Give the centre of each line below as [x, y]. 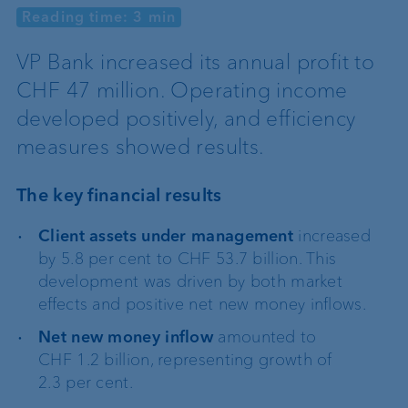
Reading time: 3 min [99, 16]
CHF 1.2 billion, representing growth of [185, 360]
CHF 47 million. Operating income [182, 90]
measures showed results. [141, 146]
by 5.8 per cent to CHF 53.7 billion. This [188, 259]
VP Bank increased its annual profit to [196, 61]
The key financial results [119, 195]
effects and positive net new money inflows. [202, 304]
